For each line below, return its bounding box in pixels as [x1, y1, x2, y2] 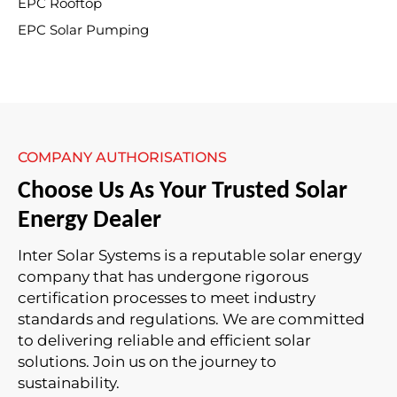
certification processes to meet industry [18, 289, 315, 307]
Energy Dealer [18, 208, 161, 233]
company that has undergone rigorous [18, 268, 308, 285]
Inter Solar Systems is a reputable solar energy [18, 246, 362, 264]
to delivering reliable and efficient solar [18, 331, 311, 349]
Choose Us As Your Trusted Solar [18, 179, 347, 204]
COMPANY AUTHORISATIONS [18, 149, 227, 166]
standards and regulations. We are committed [18, 310, 365, 328]
